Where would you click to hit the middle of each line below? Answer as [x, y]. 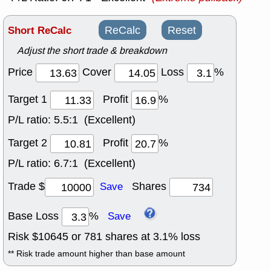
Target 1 [29, 100]
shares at [128, 236]
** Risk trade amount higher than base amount [96, 253]
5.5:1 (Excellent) [95, 120]
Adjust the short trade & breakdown [92, 51]
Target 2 [29, 143]
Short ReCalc [40, 31]
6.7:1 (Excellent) [95, 164]
